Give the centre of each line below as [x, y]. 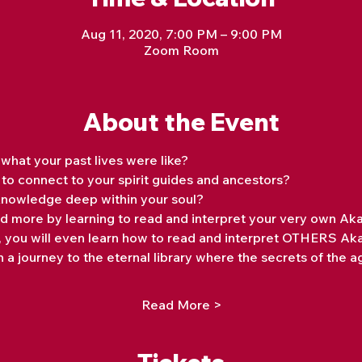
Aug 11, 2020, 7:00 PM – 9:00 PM [181, 34]
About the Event [181, 122]
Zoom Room [181, 50]
